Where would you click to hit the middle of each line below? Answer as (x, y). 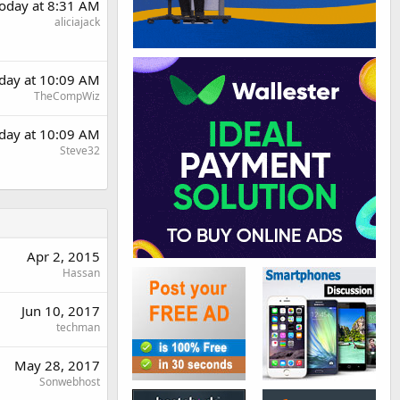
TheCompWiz (67, 96)
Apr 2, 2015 (63, 256)
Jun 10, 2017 (61, 311)
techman (78, 327)
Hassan (81, 273)
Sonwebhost (70, 382)
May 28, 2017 (57, 365)
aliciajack (77, 22)
